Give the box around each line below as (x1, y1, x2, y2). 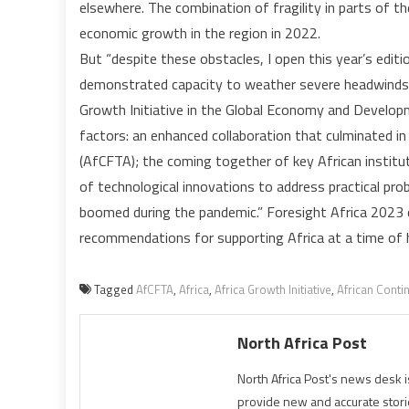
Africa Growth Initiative (215, 279, 331, 299)
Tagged (94, 279, 136, 299)
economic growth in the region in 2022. (79, 21, 320, 44)
